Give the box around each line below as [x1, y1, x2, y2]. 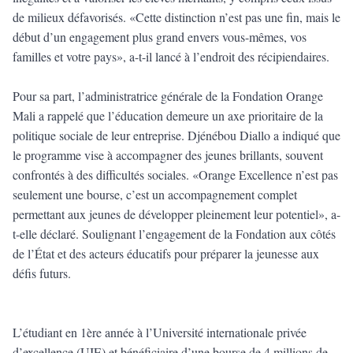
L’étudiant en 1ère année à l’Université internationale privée [13, 324, 307, 341]
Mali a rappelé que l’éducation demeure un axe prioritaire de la [13, 107, 323, 124]
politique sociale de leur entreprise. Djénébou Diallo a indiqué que [13, 127, 340, 144]
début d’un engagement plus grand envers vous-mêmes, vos [13, 28, 307, 46]
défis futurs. [13, 265, 71, 282]
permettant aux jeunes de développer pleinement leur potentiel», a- [13, 206, 340, 223]
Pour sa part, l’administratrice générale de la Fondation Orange [13, 87, 323, 105]
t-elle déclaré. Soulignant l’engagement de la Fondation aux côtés [13, 225, 336, 243]
